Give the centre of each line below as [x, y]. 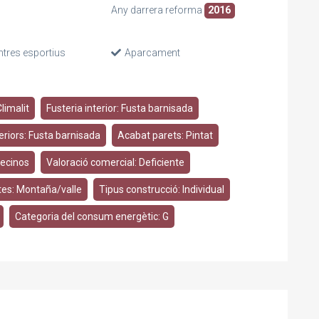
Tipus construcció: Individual [161, 189]
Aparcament [152, 53]
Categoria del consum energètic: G [92, 216]
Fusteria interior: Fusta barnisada [119, 108]
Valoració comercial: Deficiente [115, 162]
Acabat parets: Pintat [165, 135]
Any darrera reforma [157, 10]
